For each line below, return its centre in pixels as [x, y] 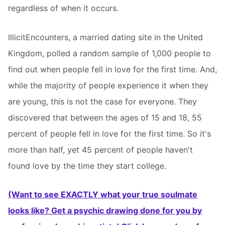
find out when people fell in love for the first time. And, [113, 69]
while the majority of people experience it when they [108, 85]
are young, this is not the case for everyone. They [102, 101]
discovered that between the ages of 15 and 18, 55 [105, 117]
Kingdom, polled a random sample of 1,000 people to [109, 53]
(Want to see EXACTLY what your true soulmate [103, 195]
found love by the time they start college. [87, 165]
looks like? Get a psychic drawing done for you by [105, 211]
